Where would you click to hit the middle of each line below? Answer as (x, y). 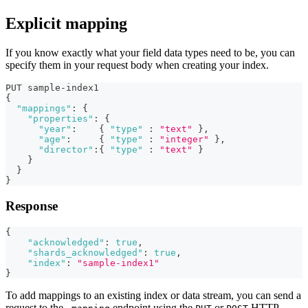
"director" (66, 150)
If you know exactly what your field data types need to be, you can (150, 53)
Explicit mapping (66, 24)
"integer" (184, 140)
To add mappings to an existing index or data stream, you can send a (153, 295)
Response (32, 206)
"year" (55, 129)
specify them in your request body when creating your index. (137, 65)
